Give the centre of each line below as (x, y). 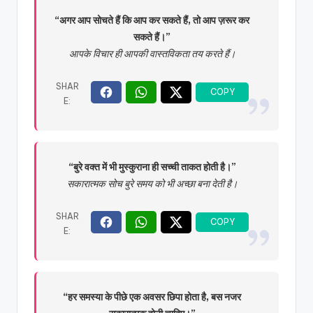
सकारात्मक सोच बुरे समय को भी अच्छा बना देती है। (152, 183)
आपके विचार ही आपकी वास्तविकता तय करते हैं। (152, 53)
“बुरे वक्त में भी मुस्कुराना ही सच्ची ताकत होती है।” (152, 167)
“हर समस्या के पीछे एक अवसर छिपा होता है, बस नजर (152, 297)
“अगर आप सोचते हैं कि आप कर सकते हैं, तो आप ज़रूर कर (152, 20)
